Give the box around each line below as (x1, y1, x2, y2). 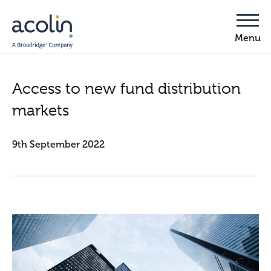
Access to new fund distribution (12, 79, 241, 97)
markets (12, 101, 69, 119)
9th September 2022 (12, 139, 105, 150)
